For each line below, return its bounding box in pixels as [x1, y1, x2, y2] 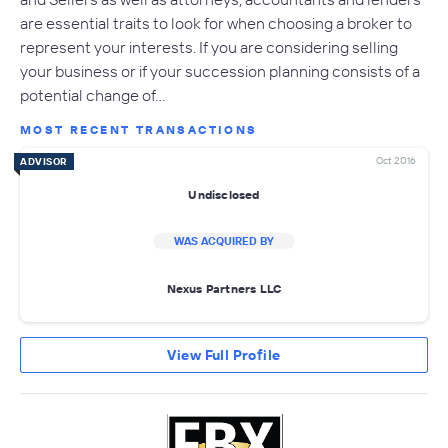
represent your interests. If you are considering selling [20, 37, 398, 58]
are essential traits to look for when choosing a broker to [20, 13, 412, 34]
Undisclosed [188, 186, 260, 202]
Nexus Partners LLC [166, 280, 282, 296]
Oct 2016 [376, 154, 416, 168]
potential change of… [20, 85, 166, 106]
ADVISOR [20, 155, 68, 169]
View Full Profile [167, 346, 281, 365]
